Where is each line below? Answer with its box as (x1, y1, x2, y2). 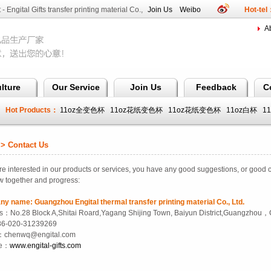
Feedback (195, 82, 237, 92)
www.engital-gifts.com (10, 241, 81, 250)
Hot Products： (5, 106, 58, 114)
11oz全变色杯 (60, 106, 106, 114)
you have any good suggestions (131, 165, 237, 174)
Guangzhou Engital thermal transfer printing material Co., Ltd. (34, 198, 244, 206)
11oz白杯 (226, 106, 259, 114)
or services (91, 165, 129, 174)
